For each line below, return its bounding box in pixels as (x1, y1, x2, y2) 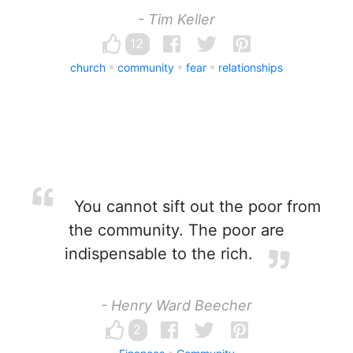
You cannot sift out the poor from (69, 197, 321, 216)
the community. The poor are (69, 221, 284, 240)
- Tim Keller (138, 11, 215, 28)
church (70, 61, 106, 74)
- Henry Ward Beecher (101, 297, 252, 314)
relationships (218, 61, 283, 74)
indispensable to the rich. (64, 244, 253, 263)
